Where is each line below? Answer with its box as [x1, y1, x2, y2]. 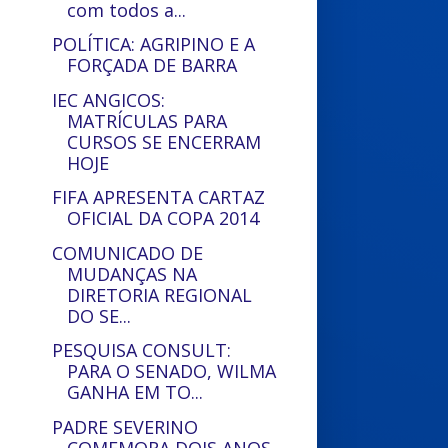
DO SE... [67, 303, 132, 328]
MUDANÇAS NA [67, 261, 198, 286]
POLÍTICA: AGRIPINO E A [52, 32, 256, 56]
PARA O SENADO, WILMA [67, 359, 277, 383]
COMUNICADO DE [52, 240, 204, 265]
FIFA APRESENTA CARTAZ [52, 185, 266, 209]
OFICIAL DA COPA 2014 [67, 206, 260, 230]
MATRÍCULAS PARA [67, 108, 228, 133]
